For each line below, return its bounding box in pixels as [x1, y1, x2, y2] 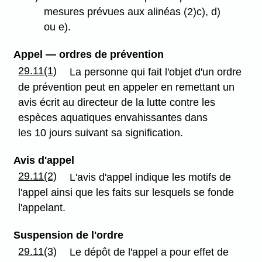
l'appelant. [18, 201, 66, 213]
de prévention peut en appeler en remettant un [18, 81, 235, 93]
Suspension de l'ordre [13, 229, 123, 241]
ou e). [44, 21, 71, 33]
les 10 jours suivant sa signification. [18, 126, 184, 139]
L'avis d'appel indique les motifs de [70, 171, 232, 183]
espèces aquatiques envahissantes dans [18, 111, 208, 123]
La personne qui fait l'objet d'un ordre [70, 65, 242, 78]
